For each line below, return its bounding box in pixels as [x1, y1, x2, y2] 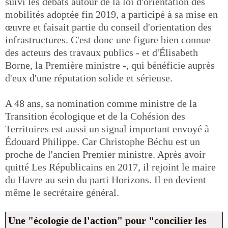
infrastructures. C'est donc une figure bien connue [5, 34, 211, 45]
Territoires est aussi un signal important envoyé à [5, 123, 209, 134]
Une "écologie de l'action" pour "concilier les [8, 215, 207, 226]
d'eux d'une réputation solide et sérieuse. [5, 72, 173, 83]
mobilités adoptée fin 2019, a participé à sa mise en [5, 9, 218, 20]
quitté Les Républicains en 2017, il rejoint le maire [5, 161, 216, 173]
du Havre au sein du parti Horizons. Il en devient [5, 174, 206, 185]
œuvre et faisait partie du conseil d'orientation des [5, 21, 212, 33]
